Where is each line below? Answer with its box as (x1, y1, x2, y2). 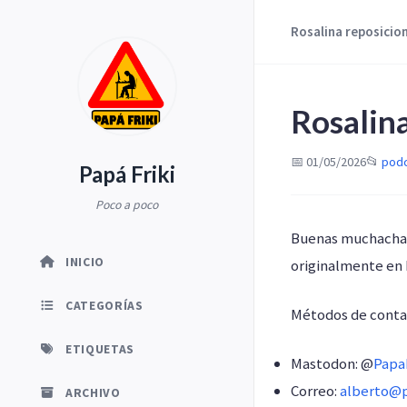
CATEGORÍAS (65, 297, 144, 313)
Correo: (291, 380, 340, 401)
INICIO (65, 253, 105, 270)
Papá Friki (78, 161, 175, 187)
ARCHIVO (65, 385, 121, 402)
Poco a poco (95, 197, 158, 213)
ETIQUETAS (65, 341, 135, 357)
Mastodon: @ (291, 352, 373, 373)
